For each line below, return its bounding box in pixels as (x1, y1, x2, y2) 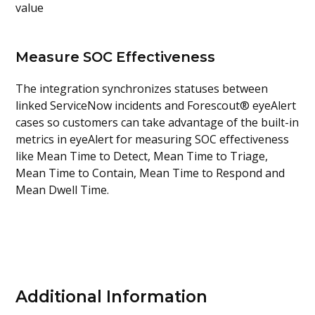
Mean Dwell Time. (15, 181, 110, 198)
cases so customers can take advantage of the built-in (15, 114, 300, 130)
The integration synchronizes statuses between (15, 80, 269, 96)
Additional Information (15, 286, 208, 307)
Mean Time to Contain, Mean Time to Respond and (15, 165, 285, 181)
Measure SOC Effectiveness (15, 49, 216, 66)
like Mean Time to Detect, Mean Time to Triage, (15, 148, 269, 164)
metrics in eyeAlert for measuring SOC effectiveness (15, 131, 290, 147)
